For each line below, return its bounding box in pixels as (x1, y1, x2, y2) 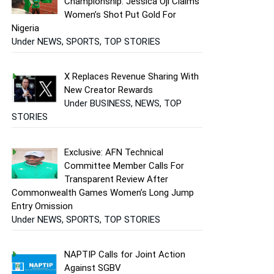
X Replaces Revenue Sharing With (64, 71, 199, 83)
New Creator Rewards (64, 84, 154, 96)
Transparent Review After (64, 173, 169, 185)
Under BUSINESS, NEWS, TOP (64, 98, 182, 109)
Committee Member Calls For (64, 160, 185, 171)
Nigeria (12, 23, 39, 34)
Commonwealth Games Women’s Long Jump (12, 187, 194, 198)
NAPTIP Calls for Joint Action (64, 249, 186, 261)
